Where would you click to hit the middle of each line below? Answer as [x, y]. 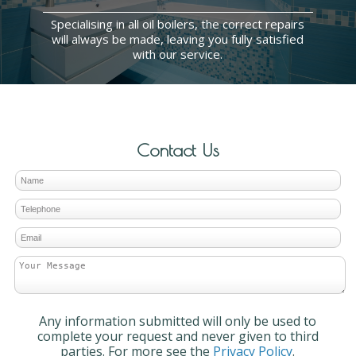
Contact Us [178, 149]
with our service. [178, 54]
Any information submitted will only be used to [178, 321]
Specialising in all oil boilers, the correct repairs [178, 24]
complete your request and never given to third [178, 336]
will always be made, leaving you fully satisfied [178, 39]
